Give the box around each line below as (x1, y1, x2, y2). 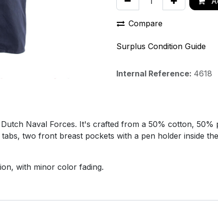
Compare (128, 18, 163, 28)
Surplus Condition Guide (116, 41, 206, 51)
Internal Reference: (116, 69, 194, 78)
